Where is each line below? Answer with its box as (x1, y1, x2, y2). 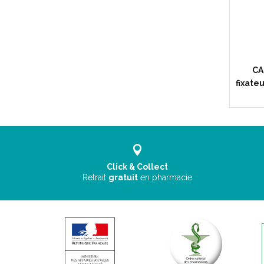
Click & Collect (107, 162, 169, 171)
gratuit (108, 173, 138, 182)
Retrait (82, 173, 109, 182)
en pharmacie (140, 173, 193, 182)
